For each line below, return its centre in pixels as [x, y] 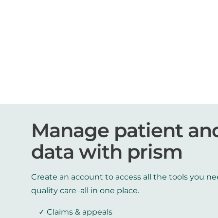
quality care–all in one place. [85, 191]
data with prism [107, 152]
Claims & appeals [80, 212]
